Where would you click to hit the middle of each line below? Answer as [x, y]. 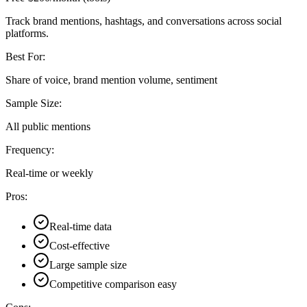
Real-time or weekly [49, 173]
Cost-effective [79, 246]
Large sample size [88, 265]
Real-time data [81, 227]
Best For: [25, 57]
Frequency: [30, 150]
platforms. [27, 34]
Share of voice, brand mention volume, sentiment [111, 80]
